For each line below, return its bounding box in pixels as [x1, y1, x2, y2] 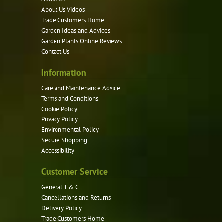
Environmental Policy [41, 125, 99, 134]
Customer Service [41, 166, 108, 177]
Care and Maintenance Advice [41, 83, 121, 92]
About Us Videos [41, 5, 85, 14]
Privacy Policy [41, 114, 78, 123]
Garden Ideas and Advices [41, 26, 111, 35]
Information [41, 66, 87, 78]
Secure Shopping [41, 135, 88, 144]
